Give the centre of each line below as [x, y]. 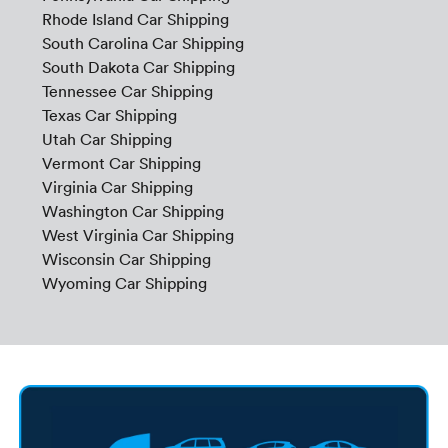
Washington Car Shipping [132, 211]
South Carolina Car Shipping [142, 43]
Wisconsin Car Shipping [126, 259]
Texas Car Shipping [109, 115]
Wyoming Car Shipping [124, 283]
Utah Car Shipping [106, 139]
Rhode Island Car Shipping [135, 19]
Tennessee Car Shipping [127, 91]
